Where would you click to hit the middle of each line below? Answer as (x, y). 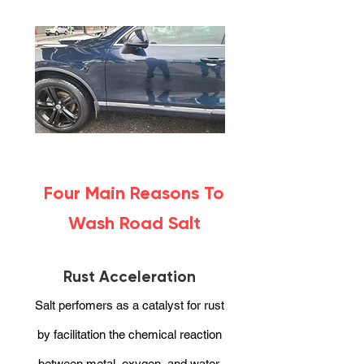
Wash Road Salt (134, 223)
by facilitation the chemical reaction (130, 334)
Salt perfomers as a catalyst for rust (130, 305)
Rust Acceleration (130, 277)
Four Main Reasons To (134, 193)
